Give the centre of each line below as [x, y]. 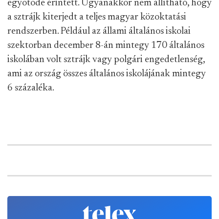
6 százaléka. [31, 88]
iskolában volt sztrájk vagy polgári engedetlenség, [106, 60]
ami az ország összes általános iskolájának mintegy [107, 74]
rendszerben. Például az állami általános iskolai [99, 31]
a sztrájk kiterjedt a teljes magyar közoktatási [97, 17]
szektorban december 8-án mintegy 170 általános [106, 45]
